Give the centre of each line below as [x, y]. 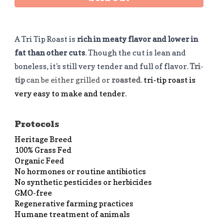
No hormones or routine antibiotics [80, 171]
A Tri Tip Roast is [46, 39]
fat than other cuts [50, 52]
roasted [126, 80]
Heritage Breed [43, 139]
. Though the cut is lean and [136, 52]
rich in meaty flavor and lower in [137, 39]
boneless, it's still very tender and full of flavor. [102, 66]
